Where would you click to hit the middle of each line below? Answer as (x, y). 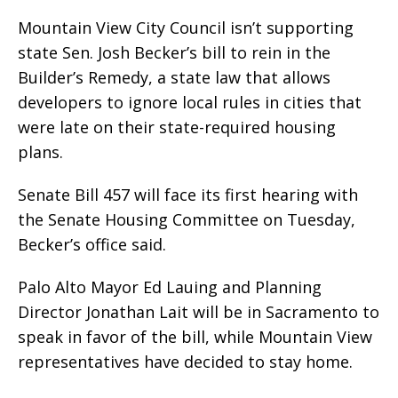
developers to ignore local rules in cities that (190, 103)
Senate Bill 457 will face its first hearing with (188, 195)
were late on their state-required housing (177, 127)
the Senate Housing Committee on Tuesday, (187, 220)
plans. (40, 152)
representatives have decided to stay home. (185, 362)
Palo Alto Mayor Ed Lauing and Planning (170, 287)
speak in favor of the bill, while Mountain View (195, 337)
